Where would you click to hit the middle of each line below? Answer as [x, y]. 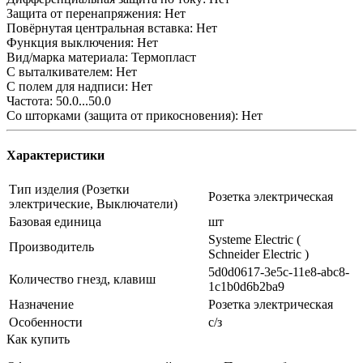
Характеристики [56, 156]
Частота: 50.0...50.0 [59, 100]
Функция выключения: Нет [82, 42]
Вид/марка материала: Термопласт [101, 57]
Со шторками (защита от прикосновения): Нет [135, 115]
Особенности [46, 322]
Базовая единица [55, 222]
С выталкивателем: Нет [72, 71]
